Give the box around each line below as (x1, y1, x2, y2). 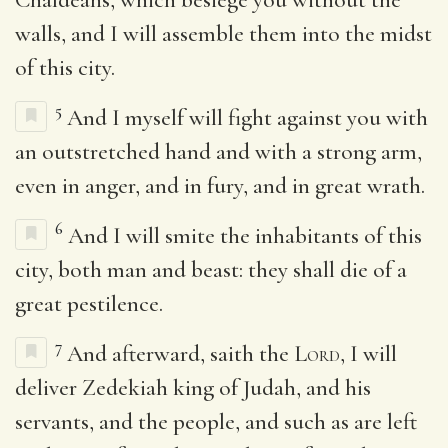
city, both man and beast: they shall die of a (15, 255, 407, 284)
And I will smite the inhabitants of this (68, 221, 422, 250)
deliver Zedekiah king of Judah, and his (15, 373, 371, 402)
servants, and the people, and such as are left (15, 407, 417, 436)
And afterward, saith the (67, 339, 294, 368)
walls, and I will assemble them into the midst (15, 19, 432, 48)
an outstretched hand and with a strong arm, (15, 137, 422, 166)
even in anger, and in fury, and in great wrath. (15, 171, 425, 200)
